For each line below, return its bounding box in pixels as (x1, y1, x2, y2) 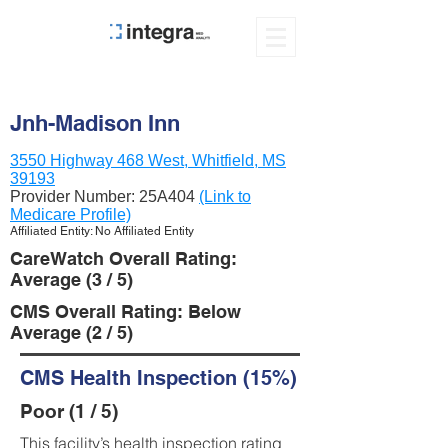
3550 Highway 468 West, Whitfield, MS (10, 152, 286, 169)
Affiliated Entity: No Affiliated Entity (10, 224, 194, 238)
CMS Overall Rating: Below (10, 301, 241, 322)
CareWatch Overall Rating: (10, 248, 237, 269)
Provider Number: (10, 188, 139, 205)
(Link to (199, 188, 251, 205)
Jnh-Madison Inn (10, 110, 180, 136)
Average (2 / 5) (10, 322, 133, 343)
